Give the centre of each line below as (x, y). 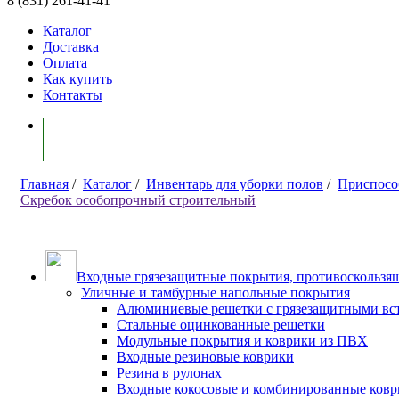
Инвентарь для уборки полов (235, 184)
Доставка (71, 47)
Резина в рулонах (169, 373)
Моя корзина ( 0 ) (115, 139)
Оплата (65, 63)
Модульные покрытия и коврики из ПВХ (242, 341)
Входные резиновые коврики (205, 357)
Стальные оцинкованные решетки (221, 325)
